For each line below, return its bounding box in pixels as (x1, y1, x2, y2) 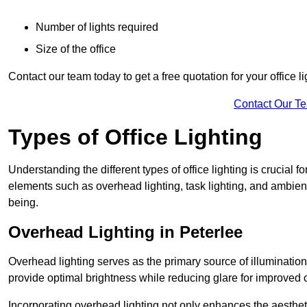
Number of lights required (36, 21, 158, 33)
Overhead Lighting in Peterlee (8, 222, 243, 241)
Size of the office (36, 42, 116, 55)
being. (8, 196, 38, 208)
